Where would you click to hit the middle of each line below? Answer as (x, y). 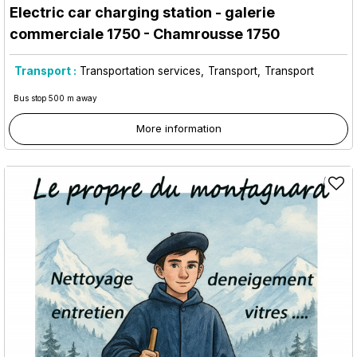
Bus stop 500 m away (55, 98)
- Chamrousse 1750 (210, 33)
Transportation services (140, 71)
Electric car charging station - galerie (142, 12)
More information (178, 128)
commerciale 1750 (75, 33)
